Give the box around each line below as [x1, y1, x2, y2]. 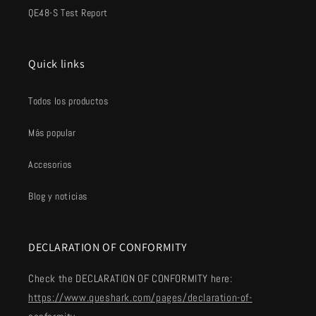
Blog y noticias [28, 190, 87, 202]
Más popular [28, 126, 76, 139]
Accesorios [28, 158, 72, 171]
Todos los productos [28, 95, 109, 107]
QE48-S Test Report [28, 6, 108, 19]
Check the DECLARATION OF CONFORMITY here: [28, 272, 233, 285]
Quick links [28, 56, 85, 71]
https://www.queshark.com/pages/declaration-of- [28, 291, 253, 304]
